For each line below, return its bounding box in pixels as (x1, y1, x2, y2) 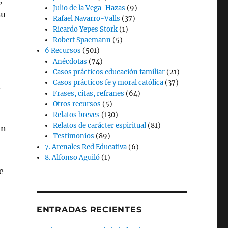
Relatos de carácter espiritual (53, 121, 147, 130)
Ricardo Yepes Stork (53, 25, 118, 34)
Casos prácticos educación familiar (53, 68, 165, 76)
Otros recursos (53, 100, 101, 108)
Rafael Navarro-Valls (53, 14, 121, 23)
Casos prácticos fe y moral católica (53, 78, 164, 87)
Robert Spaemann (53, 36, 111, 44)
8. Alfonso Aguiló (45, 153, 100, 162)
